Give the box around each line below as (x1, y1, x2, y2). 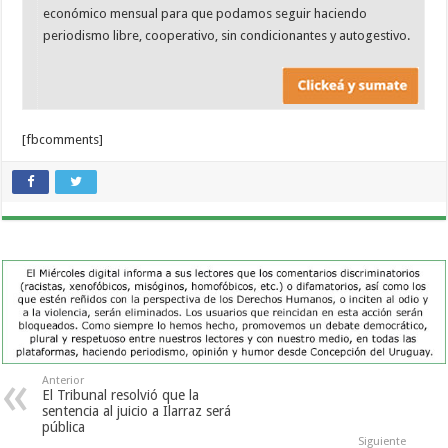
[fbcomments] (22, 132, 104, 148)
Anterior (42, 374, 85, 388)
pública (42, 419, 86, 436)
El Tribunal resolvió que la (42, 387, 200, 404)
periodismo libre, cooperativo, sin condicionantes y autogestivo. (43, 27, 411, 43)
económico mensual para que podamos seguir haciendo (43, 5, 368, 21)
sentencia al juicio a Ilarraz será (42, 403, 232, 420)
